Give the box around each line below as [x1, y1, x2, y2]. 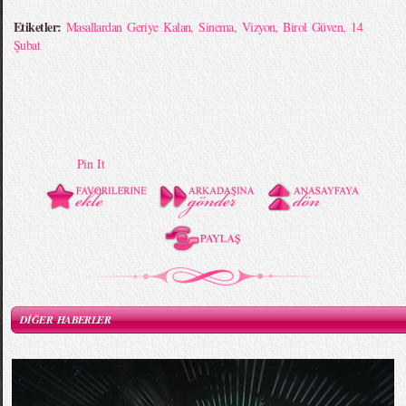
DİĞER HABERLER [20, 312, 111, 327]
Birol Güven [283, 18, 343, 35]
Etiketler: [14, 17, 66, 36]
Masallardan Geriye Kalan [65, 18, 191, 35]
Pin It [76, 155, 105, 172]
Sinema [198, 18, 234, 35]
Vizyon [241, 18, 275, 35]
